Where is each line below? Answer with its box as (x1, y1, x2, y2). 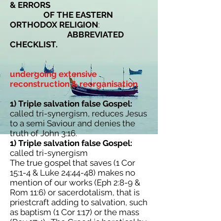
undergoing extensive (10, 69, 97, 79)
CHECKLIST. (10, 39, 58, 49)
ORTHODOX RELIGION (10, 20, 98, 30)
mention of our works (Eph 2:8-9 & (10, 178, 140, 187)
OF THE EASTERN (10, 10, 113, 20)
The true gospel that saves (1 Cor (10, 158, 135, 168)
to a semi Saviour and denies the (10, 118, 135, 128)
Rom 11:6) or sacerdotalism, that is (10, 187, 140, 197)
